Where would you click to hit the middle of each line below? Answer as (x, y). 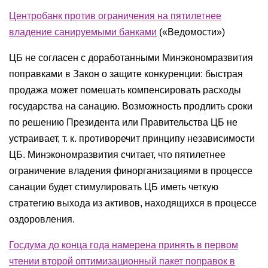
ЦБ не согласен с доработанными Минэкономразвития (131, 58)
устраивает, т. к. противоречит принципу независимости (132, 138)
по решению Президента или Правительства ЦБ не (123, 122)
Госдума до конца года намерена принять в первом (124, 245)
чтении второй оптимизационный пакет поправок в (122, 261)
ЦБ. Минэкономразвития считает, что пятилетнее (117, 155)
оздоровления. (42, 219)
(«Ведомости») (191, 32)
